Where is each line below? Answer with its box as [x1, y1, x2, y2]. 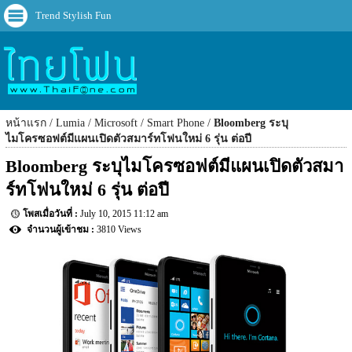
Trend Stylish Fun [35, 9, 112, 21]
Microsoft [94, 117, 138, 130]
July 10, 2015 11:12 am [80, 208, 169, 220]
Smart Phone [147, 117, 205, 130]
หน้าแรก [5, 117, 47, 130]
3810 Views [97, 224, 142, 236]
